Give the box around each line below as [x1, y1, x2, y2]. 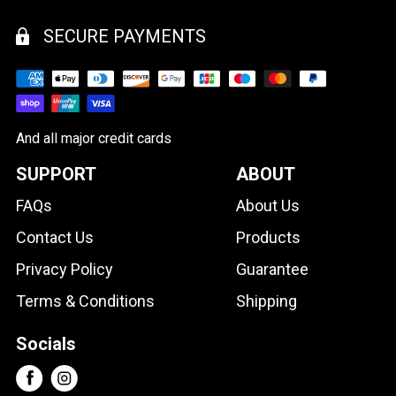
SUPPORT [16, 164, 96, 186]
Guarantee [236, 260, 308, 279]
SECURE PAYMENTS [43, 26, 206, 48]
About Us [236, 196, 300, 216]
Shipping [236, 292, 297, 311]
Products [236, 228, 301, 247]
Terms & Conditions [16, 292, 155, 311]
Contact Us [16, 228, 94, 247]
